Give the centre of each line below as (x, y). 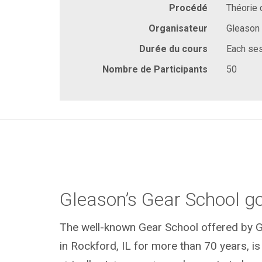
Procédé (188, 8)
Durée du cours (173, 49)
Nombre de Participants (155, 69)
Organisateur (178, 28)
